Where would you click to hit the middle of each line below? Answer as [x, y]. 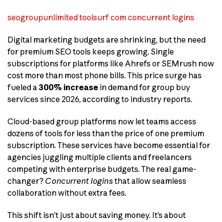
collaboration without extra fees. [67, 193]
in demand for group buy [144, 87]
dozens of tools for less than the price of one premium [106, 134]
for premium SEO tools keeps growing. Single [91, 52]
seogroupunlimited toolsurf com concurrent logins [101, 18]
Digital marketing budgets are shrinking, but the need [107, 40]
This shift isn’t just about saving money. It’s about [97, 215]
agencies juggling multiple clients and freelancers [100, 157]
